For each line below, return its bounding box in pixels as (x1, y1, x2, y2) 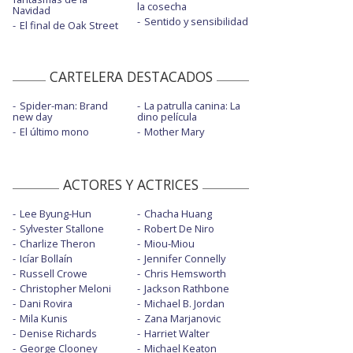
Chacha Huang (143, 206, 212, 221)
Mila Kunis (20, 310, 68, 325)
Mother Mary (143, 124, 204, 139)
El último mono (20, 124, 89, 139)
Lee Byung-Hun (20, 206, 91, 221)
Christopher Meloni (20, 281, 111, 295)
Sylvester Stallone (20, 221, 104, 236)
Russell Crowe (20, 266, 87, 281)
